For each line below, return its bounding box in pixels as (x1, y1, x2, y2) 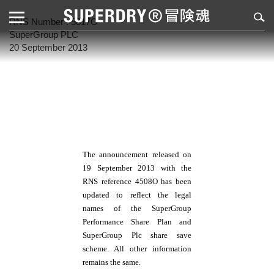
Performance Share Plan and (83, 217, 191, 226)
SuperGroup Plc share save (83, 231, 191, 240)
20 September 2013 (9, 42, 87, 53)
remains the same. (83, 257, 141, 267)
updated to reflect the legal (83, 190, 191, 199)
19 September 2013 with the (83, 163, 191, 172)
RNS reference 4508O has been (83, 177, 191, 186)
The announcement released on (83, 150, 191, 159)
